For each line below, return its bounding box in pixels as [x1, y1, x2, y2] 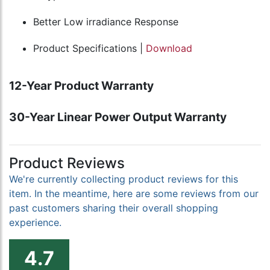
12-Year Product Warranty [9, 78, 154, 93]
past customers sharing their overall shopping [9, 202, 218, 215]
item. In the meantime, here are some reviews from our [9, 187, 259, 200]
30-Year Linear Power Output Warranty [9, 110, 227, 125]
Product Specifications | [33, 42, 146, 55]
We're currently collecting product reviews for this [9, 173, 238, 186]
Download [146, 42, 192, 55]
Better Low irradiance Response [33, 16, 178, 28]
